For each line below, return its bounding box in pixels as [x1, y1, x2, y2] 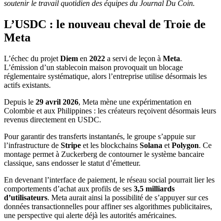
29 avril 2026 [36, 97, 78, 106]
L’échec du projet [4, 54, 60, 63]
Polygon [172, 141, 199, 149]
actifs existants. [4, 80, 51, 89]
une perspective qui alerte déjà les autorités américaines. [4, 211, 177, 220]
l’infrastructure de [4, 141, 61, 149]
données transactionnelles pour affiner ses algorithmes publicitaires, [4, 202, 212, 211]
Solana [140, 141, 162, 149]
